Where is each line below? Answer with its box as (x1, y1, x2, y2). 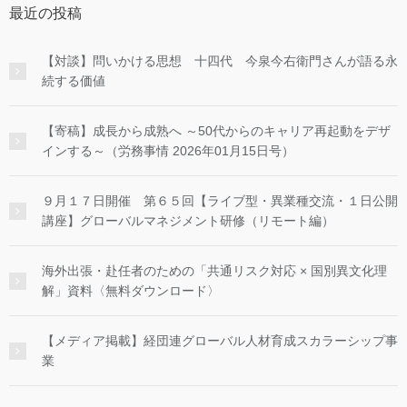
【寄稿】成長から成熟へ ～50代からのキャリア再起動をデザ (42, 123, 391, 138)
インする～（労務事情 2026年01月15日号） (42, 143, 294, 158)
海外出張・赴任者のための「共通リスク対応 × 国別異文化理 (42, 263, 387, 278)
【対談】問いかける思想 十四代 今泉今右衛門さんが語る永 (42, 53, 398, 68)
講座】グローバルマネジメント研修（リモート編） (42, 213, 334, 228)
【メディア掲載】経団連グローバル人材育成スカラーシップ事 (42, 333, 398, 348)
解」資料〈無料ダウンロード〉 (42, 283, 220, 298)
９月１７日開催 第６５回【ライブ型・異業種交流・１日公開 (42, 193, 398, 208)
